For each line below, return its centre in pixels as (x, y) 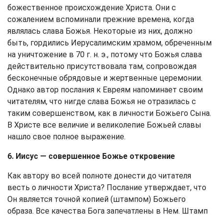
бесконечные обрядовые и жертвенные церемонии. (105, 78)
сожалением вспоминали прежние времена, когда (101, 19)
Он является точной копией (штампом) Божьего (97, 199)
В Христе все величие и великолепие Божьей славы (104, 125)
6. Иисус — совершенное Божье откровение (91, 156)
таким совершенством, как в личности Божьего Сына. (109, 113)
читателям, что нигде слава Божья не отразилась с (102, 101)
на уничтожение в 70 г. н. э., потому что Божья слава (105, 55)
